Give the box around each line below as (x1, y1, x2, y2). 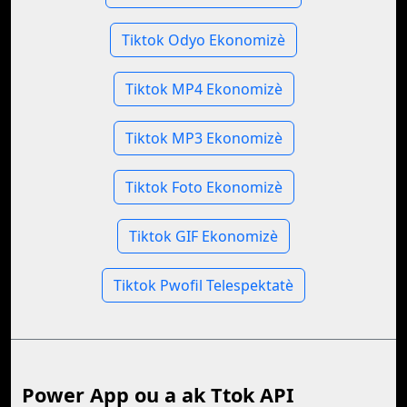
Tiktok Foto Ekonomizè (124, 177, 283, 197)
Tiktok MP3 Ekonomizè (124, 128, 283, 148)
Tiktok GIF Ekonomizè (129, 226, 278, 246)
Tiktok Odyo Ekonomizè (122, 30, 285, 50)
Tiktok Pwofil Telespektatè (114, 275, 293, 295)
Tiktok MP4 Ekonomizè (124, 79, 283, 99)
